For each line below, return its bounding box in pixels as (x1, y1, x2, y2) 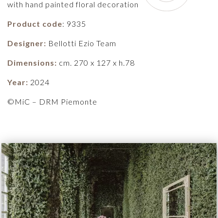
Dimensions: (7, 58, 57, 67)
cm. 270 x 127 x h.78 (57, 58, 135, 67)
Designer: (7, 38, 48, 48)
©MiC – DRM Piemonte (7, 97, 97, 106)
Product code (7, 19, 62, 28)
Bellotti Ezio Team (48, 38, 116, 48)
